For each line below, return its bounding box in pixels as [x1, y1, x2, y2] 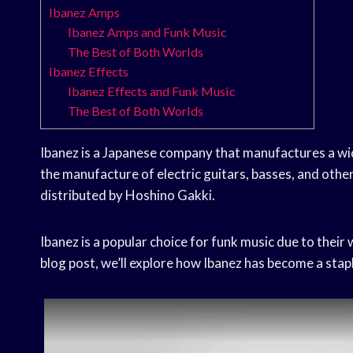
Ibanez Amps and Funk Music [68, 24, 228, 40]
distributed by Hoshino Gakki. [40, 187, 215, 204]
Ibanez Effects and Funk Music [68, 84, 236, 99]
